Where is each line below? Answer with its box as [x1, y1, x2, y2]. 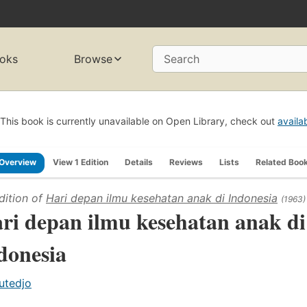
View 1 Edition [53, 156, 108, 167]
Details [125, 156, 153, 167]
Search [164, 52, 199, 66]
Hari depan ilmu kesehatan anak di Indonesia [46, 191, 278, 205]
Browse [74, 52, 113, 66]
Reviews [169, 156, 203, 167]
